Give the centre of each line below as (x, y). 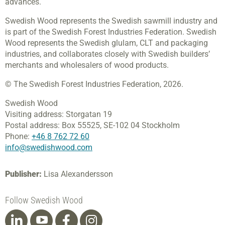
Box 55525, (83, 126)
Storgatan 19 (89, 115)
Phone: (18, 137)
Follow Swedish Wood (44, 200)
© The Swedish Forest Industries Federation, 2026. (94, 84)
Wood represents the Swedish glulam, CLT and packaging (106, 43)
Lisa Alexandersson (78, 174)
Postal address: (32, 126)
